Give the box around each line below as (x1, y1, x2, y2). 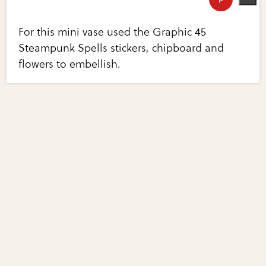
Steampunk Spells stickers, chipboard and (18, 41, 224, 55)
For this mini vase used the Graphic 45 (18, 25, 207, 39)
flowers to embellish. (18, 57, 121, 71)
